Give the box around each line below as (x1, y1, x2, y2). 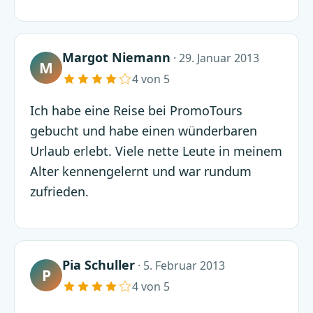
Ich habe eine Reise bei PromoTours (30, 102, 242, 119)
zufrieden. (30, 183, 89, 201)
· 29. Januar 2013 (170, 50, 259, 66)
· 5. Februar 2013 (135, 258, 225, 274)
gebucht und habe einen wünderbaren (30, 122, 257, 140)
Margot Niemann (62, 49, 170, 66)
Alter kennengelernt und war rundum (30, 163, 252, 180)
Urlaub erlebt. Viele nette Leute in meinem (30, 143, 282, 160)
